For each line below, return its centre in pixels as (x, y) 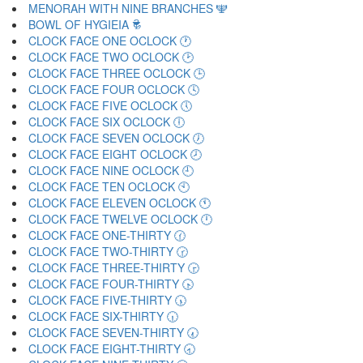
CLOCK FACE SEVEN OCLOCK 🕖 (116, 138)
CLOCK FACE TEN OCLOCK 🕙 (109, 186)
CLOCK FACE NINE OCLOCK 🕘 (111, 170)
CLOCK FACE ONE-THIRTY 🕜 (107, 235)
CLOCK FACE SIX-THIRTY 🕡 (103, 316)
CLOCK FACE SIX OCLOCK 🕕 (107, 122)
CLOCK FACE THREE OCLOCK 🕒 (117, 73)
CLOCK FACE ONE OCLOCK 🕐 (110, 41)
